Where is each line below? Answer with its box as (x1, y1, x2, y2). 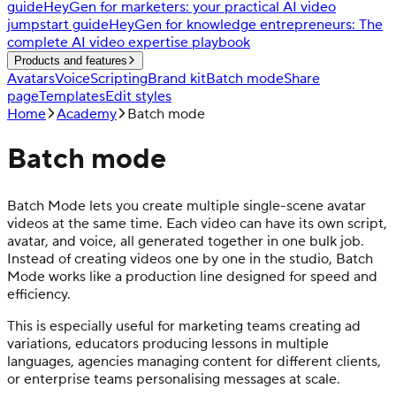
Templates (39, 88, 105, 105)
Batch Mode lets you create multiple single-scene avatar (7, 196, 366, 215)
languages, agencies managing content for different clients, (7, 352, 381, 370)
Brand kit (148, 70, 206, 88)
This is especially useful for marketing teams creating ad (7, 316, 361, 335)
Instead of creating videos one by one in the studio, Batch (7, 249, 373, 268)
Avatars (7, 70, 55, 88)
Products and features (14, 54, 127, 67)
